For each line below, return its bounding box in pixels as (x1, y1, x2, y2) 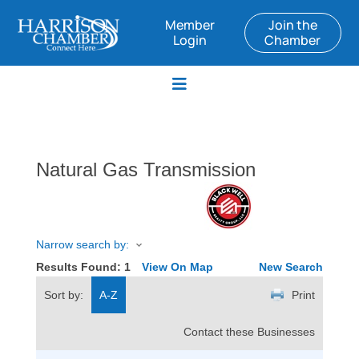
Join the (268, 16, 317, 34)
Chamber (264, 31, 321, 49)
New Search (259, 260, 324, 274)
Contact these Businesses (183, 325, 315, 339)
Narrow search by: (35, 238, 129, 251)
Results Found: (35, 260, 124, 274)
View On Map (141, 260, 213, 274)
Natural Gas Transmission (35, 159, 256, 180)
